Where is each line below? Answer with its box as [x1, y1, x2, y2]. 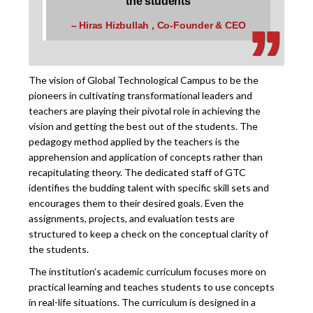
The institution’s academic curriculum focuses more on [29, 265, 267, 277]
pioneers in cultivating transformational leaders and [29, 89, 253, 101]
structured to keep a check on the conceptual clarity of [29, 227, 269, 240]
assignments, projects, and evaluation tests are [29, 212, 235, 224]
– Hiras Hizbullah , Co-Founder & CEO [71, 19, 246, 31]
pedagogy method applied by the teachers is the [29, 135, 240, 147]
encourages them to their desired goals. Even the [29, 196, 245, 209]
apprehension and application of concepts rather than [29, 150, 263, 163]
